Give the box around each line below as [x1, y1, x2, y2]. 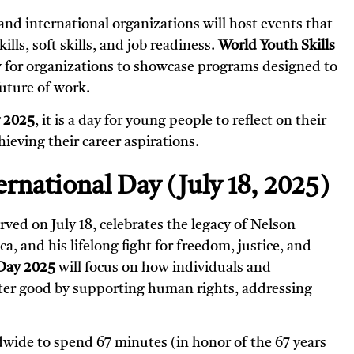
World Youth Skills [218, 38, 335, 53]
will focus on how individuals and [55, 260, 271, 275]
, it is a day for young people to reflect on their [35, 114, 326, 129]
